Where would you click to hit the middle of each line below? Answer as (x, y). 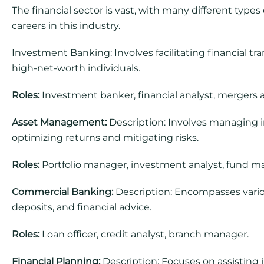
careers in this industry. (66, 26)
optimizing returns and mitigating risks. (105, 138)
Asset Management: (59, 122)
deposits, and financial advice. (82, 207)
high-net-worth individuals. (76, 68)
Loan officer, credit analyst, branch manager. (144, 234)
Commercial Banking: (62, 192)
